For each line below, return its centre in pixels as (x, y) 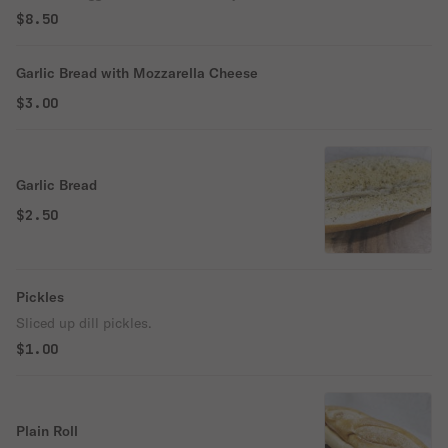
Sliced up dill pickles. (84, 323)
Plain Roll (47, 431)
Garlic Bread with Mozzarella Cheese (137, 73)
